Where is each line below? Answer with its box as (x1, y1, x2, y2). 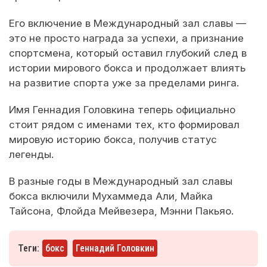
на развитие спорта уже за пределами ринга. (9, 77, 239, 89)
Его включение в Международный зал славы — (9, 17, 246, 30)
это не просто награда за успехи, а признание (9, 32, 244, 45)
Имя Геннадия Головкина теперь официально (9, 104, 235, 116)
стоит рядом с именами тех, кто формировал (9, 119, 240, 131)
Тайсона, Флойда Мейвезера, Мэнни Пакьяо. (9, 205, 234, 218)
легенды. (9, 148, 54, 161)
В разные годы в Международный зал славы (9, 175, 232, 188)
